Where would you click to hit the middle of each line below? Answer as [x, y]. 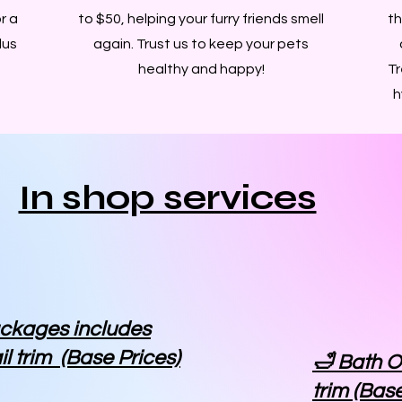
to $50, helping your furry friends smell [201, 18]
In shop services [167, 197]
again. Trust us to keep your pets [201, 44]
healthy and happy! [201, 69]
